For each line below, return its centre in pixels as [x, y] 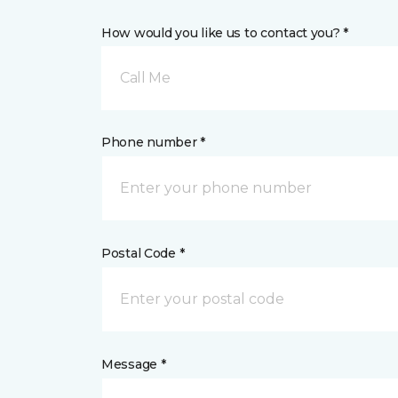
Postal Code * [143, 253]
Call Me [145, 78]
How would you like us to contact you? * [225, 33]
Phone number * [154, 142]
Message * [134, 364]
